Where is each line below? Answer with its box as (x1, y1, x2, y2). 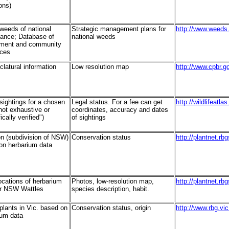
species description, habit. (72, 185, 149, 193)
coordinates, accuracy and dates (72, 106, 168, 114)
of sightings (72, 113, 106, 122)
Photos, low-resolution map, (72, 177, 154, 186)
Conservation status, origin (72, 204, 151, 212)
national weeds (72, 33, 116, 41)
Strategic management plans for (72, 25, 166, 33)
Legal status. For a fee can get (72, 98, 163, 106)
